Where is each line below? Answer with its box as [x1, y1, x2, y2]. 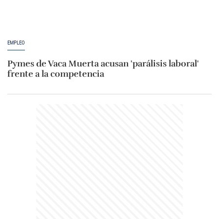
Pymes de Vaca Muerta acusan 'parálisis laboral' [7, 58, 199, 69]
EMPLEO [7, 40, 25, 46]
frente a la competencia [7, 68, 104, 80]
